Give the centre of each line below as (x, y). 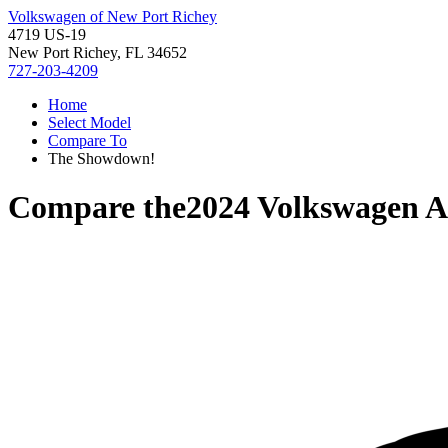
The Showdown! (101, 158)
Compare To (87, 140)
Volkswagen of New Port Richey (112, 16)
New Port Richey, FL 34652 (97, 52)
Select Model (89, 122)
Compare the (97, 207)
